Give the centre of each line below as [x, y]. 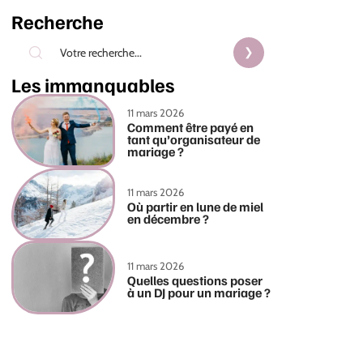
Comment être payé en [191, 127]
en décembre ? [169, 219]
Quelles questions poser [195, 280]
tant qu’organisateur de [194, 139]
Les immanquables [93, 84]
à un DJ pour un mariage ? [199, 292]
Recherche [58, 21]
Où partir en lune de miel [196, 207]
